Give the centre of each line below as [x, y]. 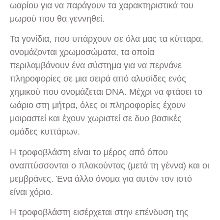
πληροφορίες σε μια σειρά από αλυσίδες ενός [98, 79]
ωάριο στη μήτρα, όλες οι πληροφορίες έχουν [98, 105]
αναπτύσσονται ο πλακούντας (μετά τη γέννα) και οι [110, 165]
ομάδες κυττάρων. [45, 132]
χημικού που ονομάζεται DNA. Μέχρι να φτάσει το [106, 92]
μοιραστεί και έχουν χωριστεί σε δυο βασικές [96, 119]
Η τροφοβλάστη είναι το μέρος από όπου [89, 152]
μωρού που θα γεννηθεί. [57, 18]
